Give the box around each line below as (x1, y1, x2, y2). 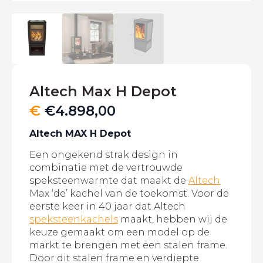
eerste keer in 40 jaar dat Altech (29, 201, 186, 213)
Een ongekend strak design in (29, 149, 178, 161)
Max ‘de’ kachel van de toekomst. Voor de (29, 188, 229, 200)
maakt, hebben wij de (118, 214, 227, 225)
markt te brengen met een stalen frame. (29, 240, 227, 251)
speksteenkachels (29, 214, 118, 225)
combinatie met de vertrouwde (29, 162, 183, 174)
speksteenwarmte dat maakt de (29, 175, 188, 187)
